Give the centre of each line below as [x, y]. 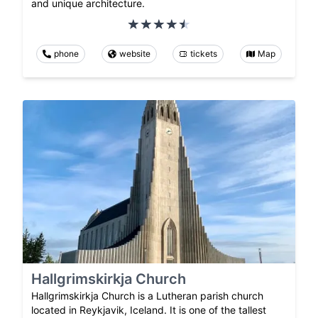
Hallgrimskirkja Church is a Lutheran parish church [147, 296]
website [135, 53]
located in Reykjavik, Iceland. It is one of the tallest [149, 310]
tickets [204, 53]
